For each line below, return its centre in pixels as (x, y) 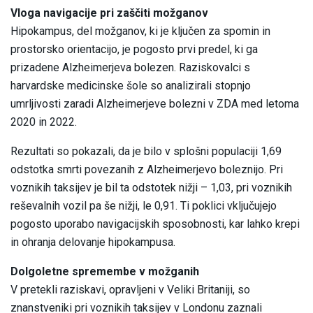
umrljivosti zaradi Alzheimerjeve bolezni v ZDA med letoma (155, 104)
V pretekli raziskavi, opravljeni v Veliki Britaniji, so (130, 290)
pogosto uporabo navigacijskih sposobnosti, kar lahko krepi (155, 224)
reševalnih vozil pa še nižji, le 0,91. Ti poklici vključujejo (144, 206)
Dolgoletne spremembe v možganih (105, 272)
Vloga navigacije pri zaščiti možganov (109, 13)
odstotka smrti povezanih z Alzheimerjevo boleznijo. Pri (147, 170)
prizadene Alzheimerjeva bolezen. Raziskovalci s (130, 68)
